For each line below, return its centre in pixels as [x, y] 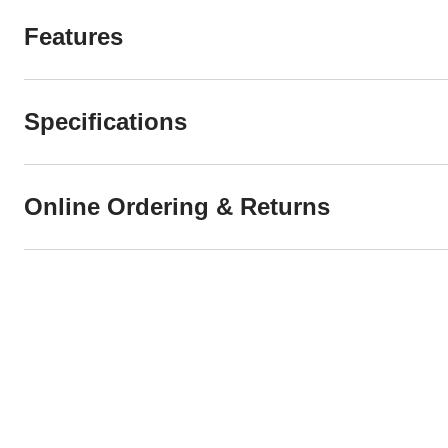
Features [73, 36]
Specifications [105, 121]
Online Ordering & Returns [177, 206]
